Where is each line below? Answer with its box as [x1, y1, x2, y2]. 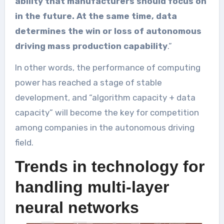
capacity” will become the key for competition [14, 107, 199, 118]
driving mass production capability [14, 41, 167, 51]
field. [14, 137, 33, 148]
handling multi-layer [14, 178, 169, 196]
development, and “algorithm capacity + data [14, 92, 195, 103]
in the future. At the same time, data [14, 11, 177, 21]
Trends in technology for [14, 157, 204, 176]
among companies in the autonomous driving [14, 122, 194, 133]
